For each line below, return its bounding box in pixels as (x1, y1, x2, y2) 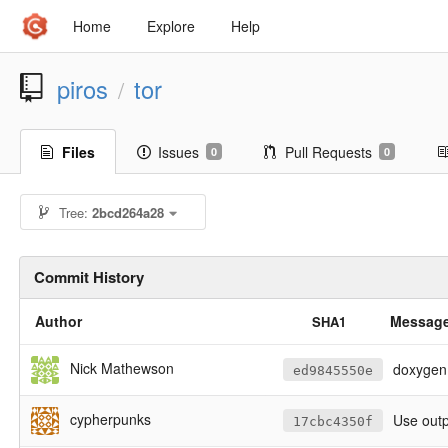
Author (35, 311, 82, 332)
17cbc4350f (293, 414, 373, 430)
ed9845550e (293, 363, 373, 379)
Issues (158, 142, 199, 162)
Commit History (34, 266, 144, 289)
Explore (147, 16, 195, 36)
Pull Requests (285, 142, 372, 162)
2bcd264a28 (92, 203, 165, 223)
